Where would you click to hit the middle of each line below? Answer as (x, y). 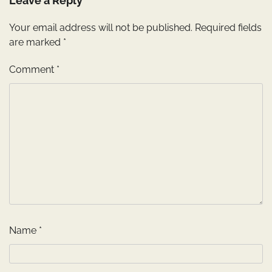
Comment (33, 70)
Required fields (228, 28)
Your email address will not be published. (101, 28)
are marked (36, 42)
